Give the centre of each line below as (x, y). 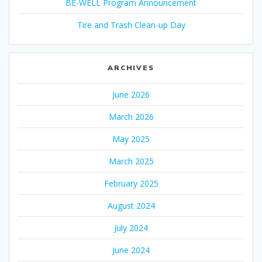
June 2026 (131, 94)
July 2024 (131, 227)
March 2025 (131, 161)
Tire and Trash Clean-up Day (131, 25)
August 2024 (131, 205)
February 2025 (131, 183)
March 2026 (131, 116)
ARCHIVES (131, 67)
